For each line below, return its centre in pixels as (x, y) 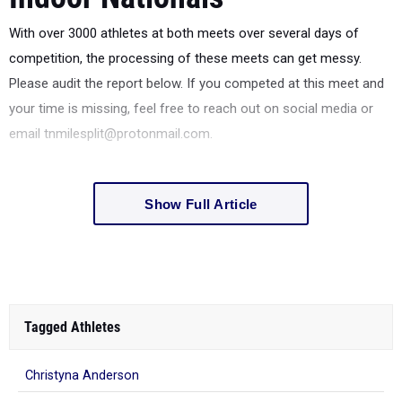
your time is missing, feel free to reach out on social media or (191, 109)
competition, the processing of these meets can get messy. (185, 59)
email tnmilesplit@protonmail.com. (111, 134)
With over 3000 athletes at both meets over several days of (184, 34)
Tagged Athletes (72, 328)
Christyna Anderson (82, 376)
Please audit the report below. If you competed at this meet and (197, 84)
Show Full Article (201, 204)
